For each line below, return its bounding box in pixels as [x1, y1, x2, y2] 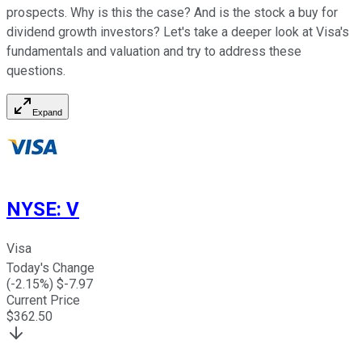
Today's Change [6, 260, 95, 276]
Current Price [6, 293, 80, 309]
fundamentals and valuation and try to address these [6, 43, 301, 59]
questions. [6, 62, 65, 78]
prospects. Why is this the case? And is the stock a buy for [6, 4, 338, 20]
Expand [32, 107, 62, 117]
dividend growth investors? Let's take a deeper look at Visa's [6, 23, 349, 40]
